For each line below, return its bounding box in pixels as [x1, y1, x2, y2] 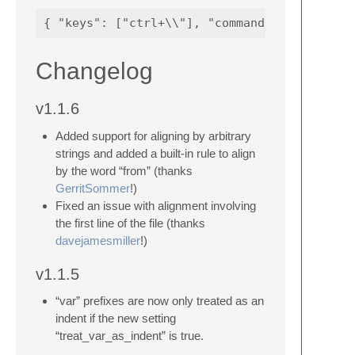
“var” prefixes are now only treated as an [55, 294, 264, 308]
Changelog [36, 58, 153, 84]
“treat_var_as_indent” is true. [55, 329, 204, 343]
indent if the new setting [55, 311, 176, 326]
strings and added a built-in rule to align [55, 146, 255, 160]
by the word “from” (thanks [55, 163, 193, 177]
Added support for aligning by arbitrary [55, 128, 251, 143]
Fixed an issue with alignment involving [55, 198, 256, 212]
